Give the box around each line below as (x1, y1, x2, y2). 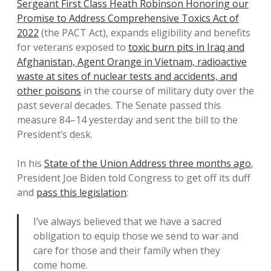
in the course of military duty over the (81, 84, 254, 97)
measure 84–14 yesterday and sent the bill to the (17, 113, 238, 126)
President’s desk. (17, 128, 93, 141)
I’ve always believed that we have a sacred (33, 215, 221, 228)
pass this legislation (36, 186, 126, 199)
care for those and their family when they (33, 244, 220, 257)
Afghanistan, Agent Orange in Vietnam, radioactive (17, 55, 247, 68)
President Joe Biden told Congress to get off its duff (17, 171, 250, 184)
